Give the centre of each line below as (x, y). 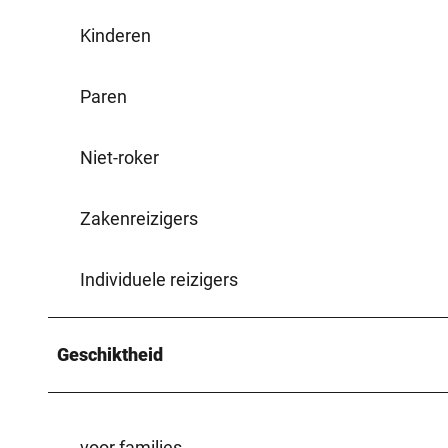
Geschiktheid (110, 354)
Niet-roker (119, 157)
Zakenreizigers (139, 218)
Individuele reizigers (159, 279)
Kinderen (115, 35)
